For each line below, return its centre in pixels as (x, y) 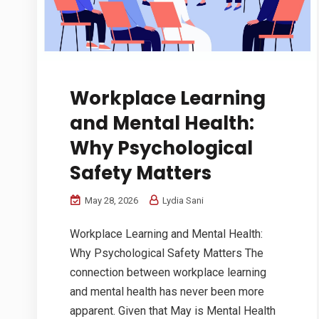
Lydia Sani (182, 201)
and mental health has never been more (167, 292)
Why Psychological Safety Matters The (167, 253)
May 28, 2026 (110, 201)
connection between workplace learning (168, 273)
